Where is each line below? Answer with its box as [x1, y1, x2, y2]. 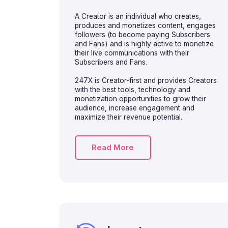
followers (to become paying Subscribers [74, 31, 210, 39]
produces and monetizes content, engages [74, 21, 216, 30]
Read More [92, 142, 134, 152]
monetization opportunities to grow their [74, 95, 206, 103]
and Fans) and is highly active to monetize [74, 40, 214, 48]
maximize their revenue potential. [74, 113, 182, 121]
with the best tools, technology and [74, 85, 190, 94]
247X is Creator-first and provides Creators [74, 76, 217, 84]
